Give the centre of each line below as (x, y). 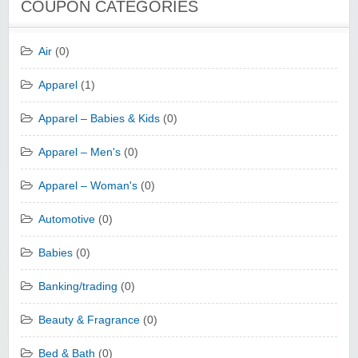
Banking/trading (78, 287)
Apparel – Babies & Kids (99, 119)
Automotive (67, 220)
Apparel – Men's (80, 153)
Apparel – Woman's (88, 186)
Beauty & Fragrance (89, 320)
